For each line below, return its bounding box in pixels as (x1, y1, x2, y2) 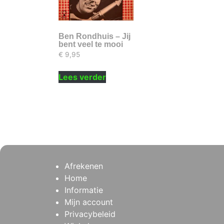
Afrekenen (64, 160, 103, 171)
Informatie (64, 184, 103, 195)
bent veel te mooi (58, 39, 123, 48)
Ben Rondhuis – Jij (58, 31, 130, 40)
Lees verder (58, 71, 106, 82)
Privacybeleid (64, 208, 115, 219)
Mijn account (64, 196, 113, 207)
